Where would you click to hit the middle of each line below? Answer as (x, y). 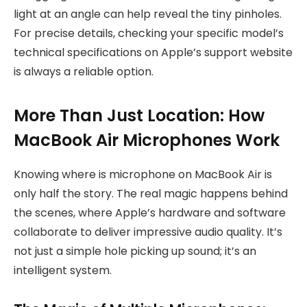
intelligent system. (63, 271)
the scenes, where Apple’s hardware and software (150, 213)
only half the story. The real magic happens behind (151, 194)
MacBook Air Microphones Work (147, 140)
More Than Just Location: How (139, 116)
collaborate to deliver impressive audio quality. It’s (148, 232)
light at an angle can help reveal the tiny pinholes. (148, 14)
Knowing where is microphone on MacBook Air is (143, 175)
